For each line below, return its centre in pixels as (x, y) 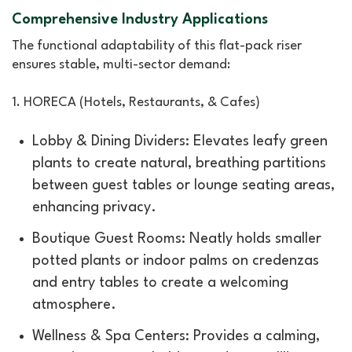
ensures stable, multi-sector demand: (121, 65)
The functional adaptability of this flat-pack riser (157, 46)
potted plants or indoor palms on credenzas (176, 261)
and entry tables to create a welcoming (160, 283)
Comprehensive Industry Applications (140, 20)
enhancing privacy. (94, 208)
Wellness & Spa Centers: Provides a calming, (176, 337)
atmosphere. (74, 305)
